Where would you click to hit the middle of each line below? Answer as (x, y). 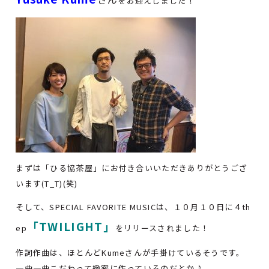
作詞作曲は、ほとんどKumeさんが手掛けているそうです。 (130, 253)
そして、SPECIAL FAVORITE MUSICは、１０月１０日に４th (133, 207)
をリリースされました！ (162, 228)
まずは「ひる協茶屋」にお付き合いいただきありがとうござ (132, 168)
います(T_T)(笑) (47, 184)
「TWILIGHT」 (71, 226)
